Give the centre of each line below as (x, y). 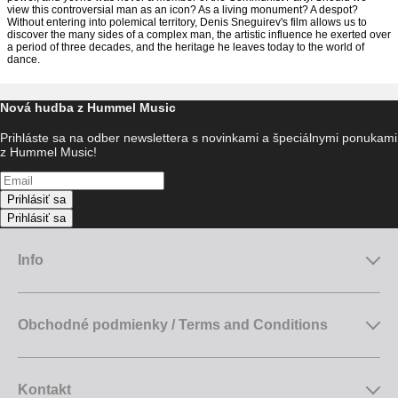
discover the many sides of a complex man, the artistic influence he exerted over (199, 35)
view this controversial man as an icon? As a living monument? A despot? (183, 10)
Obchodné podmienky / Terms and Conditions (173, 325)
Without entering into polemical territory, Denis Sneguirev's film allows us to (187, 22)
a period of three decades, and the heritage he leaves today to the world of (186, 47)
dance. (24, 60)
